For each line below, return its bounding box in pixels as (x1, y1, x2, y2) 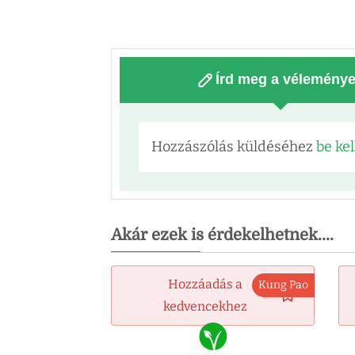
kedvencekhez (163, 298, 248, 314)
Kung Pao (258, 277, 309, 292)
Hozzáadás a (168, 276, 243, 292)
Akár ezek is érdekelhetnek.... (111, 225, 334, 244)
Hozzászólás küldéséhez (151, 137, 316, 155)
